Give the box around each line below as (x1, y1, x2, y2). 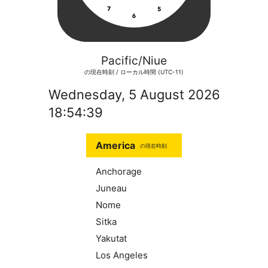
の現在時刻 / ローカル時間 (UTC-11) (84, 68, 184, 75)
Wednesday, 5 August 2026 (48, 86, 220, 102)
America (96, 139, 135, 151)
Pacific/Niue (101, 54, 167, 68)
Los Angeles (96, 249, 148, 261)
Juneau (96, 182, 127, 194)
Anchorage (96, 166, 142, 177)
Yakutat (96, 233, 127, 244)
